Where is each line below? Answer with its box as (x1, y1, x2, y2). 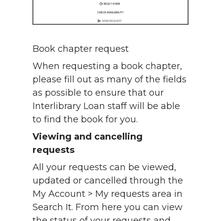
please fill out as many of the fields (33, 74, 186, 85)
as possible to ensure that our (33, 87, 164, 98)
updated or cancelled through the (33, 175, 183, 186)
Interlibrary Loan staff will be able (33, 100, 180, 111)
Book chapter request (33, 43, 131, 54)
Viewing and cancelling (33, 131, 143, 142)
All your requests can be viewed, (33, 161, 176, 173)
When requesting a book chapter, (33, 60, 182, 72)
